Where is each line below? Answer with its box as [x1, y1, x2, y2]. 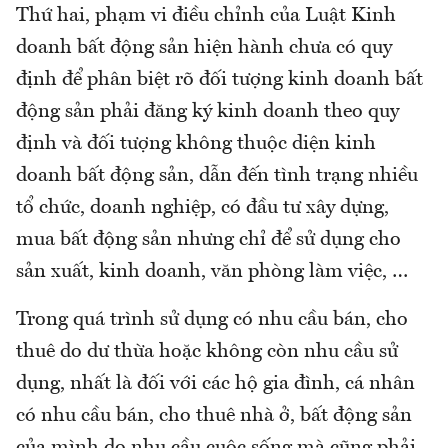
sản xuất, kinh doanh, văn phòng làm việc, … [16, 261, 408, 282]
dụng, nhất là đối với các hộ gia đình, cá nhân [16, 373, 415, 394]
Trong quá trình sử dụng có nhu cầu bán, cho [16, 309, 408, 330]
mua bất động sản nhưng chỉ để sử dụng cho [16, 229, 401, 250]
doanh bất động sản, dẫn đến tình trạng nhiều [16, 165, 418, 186]
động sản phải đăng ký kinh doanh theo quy [16, 101, 399, 122]
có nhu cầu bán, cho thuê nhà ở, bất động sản [16, 405, 412, 426]
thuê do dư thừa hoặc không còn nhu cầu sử [16, 341, 398, 362]
